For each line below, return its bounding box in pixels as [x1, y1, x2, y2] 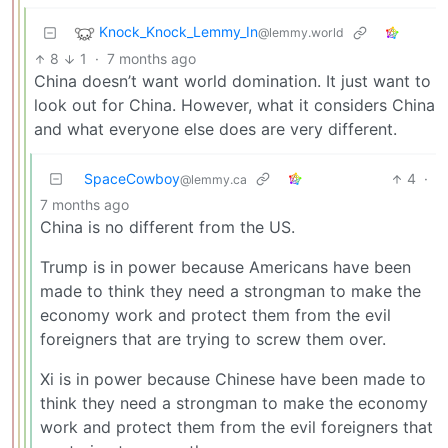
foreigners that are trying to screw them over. [40, 329, 386, 350]
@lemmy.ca [180, 172, 247, 188]
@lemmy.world [258, 25, 344, 41]
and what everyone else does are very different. [34, 119, 397, 140]
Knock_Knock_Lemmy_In [99, 23, 258, 41]
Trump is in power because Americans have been [40, 257, 411, 278]
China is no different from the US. [40, 217, 295, 238]
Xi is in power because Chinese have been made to [40, 369, 426, 390]
